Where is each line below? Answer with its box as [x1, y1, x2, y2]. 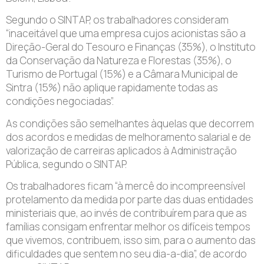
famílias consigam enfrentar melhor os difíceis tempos [6, 220, 250, 234]
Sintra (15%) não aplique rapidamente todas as [6, 81, 218, 95]
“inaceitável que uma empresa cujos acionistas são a [6, 27, 246, 41]
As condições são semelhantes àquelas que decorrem [6, 116, 254, 130]
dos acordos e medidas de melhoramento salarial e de [6, 130, 251, 144]
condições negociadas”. [6, 94, 114, 108]
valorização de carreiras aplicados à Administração [6, 143, 237, 157]
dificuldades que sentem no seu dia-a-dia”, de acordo [6, 247, 247, 261]
